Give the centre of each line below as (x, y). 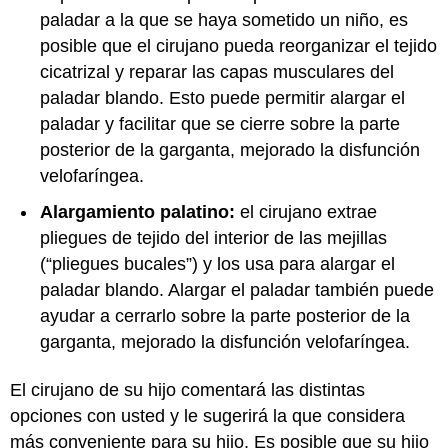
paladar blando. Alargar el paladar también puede (237, 289)
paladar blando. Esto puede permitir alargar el (222, 97)
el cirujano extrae (306, 211)
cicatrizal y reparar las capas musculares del (217, 71)
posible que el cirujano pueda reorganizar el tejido (238, 45)
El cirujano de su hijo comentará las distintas (187, 390)
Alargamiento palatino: (137, 211)
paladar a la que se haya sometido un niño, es (224, 19)
